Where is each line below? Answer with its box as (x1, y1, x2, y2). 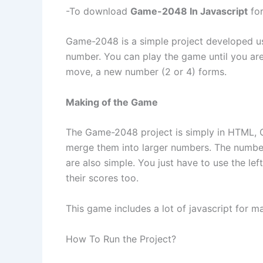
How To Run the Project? (66, 232, 176, 245)
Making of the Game (66, 96, 158, 108)
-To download (66, 5, 130, 17)
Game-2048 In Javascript (130, 5, 248, 17)
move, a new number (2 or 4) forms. (66, 66, 227, 78)
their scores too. (66, 172, 139, 184)
